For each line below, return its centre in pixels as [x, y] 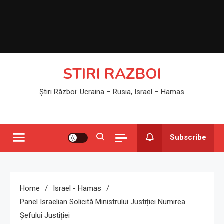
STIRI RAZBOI [112, 74]
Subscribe [188, 137]
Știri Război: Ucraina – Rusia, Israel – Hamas [112, 92]
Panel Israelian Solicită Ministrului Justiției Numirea [103, 202]
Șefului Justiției [45, 215]
